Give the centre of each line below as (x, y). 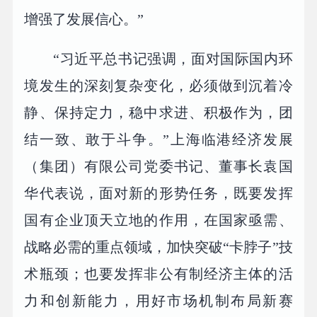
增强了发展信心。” (84, 19)
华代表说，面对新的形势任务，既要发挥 (158, 193)
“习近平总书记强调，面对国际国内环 (173, 58)
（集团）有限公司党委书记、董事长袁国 (158, 166)
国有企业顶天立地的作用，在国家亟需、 (158, 220)
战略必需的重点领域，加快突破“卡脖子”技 (158, 247)
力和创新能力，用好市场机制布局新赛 (158, 300)
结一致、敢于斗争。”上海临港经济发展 (158, 139)
